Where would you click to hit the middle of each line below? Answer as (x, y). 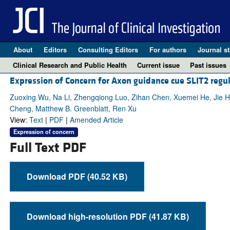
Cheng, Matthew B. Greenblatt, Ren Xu (73, 109)
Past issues (208, 65)
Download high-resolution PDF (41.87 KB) (169, 216)
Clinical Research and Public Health (70, 65)
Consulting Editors (108, 50)
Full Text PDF (48, 148)
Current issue (158, 65)
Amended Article (96, 120)
